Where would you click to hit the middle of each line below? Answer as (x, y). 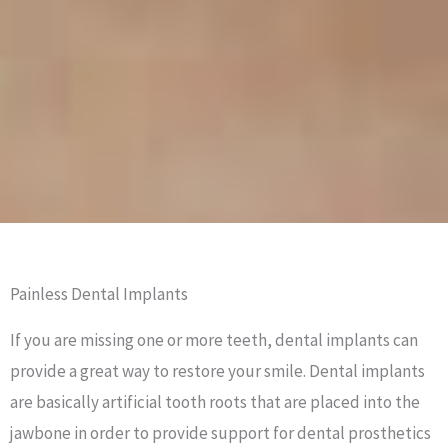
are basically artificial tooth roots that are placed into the (215, 402)
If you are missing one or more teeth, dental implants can (214, 340)
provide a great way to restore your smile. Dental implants (217, 371)
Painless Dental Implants (99, 294)
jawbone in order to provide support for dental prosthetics (220, 433)
